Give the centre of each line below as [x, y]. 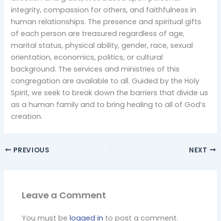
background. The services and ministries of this [95, 69]
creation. [27, 116]
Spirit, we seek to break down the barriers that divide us [110, 93]
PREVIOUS [31, 150]
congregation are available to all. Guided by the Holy [105, 81]
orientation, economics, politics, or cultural [87, 57]
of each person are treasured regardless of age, [98, 34]
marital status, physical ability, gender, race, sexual [102, 45]
